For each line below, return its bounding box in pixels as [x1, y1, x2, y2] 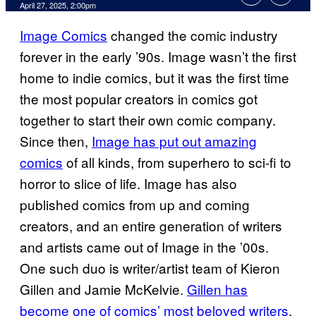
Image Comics [20, 25, 107, 45]
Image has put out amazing [92, 131, 257, 151]
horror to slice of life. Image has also [20, 174, 237, 193]
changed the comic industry [107, 25, 278, 45]
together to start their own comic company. [20, 110, 276, 130]
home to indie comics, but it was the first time [20, 68, 289, 87]
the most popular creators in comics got [20, 89, 257, 109]
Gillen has [187, 279, 248, 299]
